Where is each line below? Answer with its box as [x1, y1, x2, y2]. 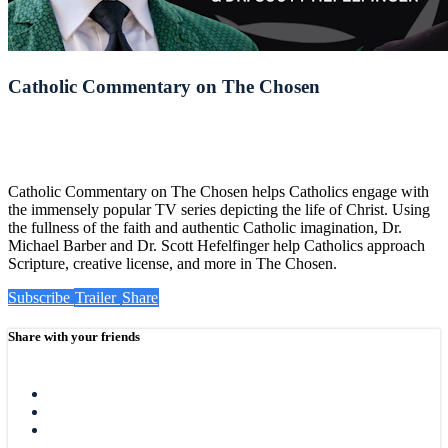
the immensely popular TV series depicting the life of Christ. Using [8, 200, 430, 218]
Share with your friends [8, 328, 140, 344]
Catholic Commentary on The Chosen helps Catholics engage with [8, 182, 429, 200]
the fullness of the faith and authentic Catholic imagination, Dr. [8, 218, 402, 236]
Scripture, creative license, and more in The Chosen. [8, 254, 337, 272]
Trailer [75, 288, 120, 306]
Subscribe [8, 288, 74, 306]
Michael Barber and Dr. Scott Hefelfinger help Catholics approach [8, 236, 425, 254]
